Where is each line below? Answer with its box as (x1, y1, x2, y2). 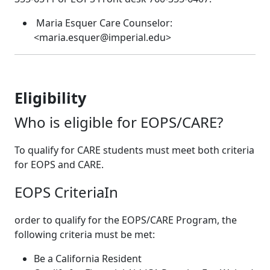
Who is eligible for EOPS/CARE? (14, 111, 223, 132)
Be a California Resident (34, 251, 142, 265)
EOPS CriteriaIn (14, 181, 118, 202)
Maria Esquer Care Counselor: (36, 16, 172, 30)
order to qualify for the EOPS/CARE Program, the (14, 213, 237, 227)
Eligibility (14, 87, 86, 108)
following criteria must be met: (14, 227, 155, 241)
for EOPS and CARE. (14, 157, 104, 171)
